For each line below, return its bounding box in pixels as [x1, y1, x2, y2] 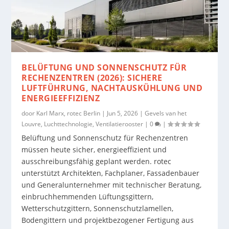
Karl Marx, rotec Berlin [36, 108, 101, 118]
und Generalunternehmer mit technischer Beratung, [21, 179, 202, 190]
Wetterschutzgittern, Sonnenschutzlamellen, [21, 203, 174, 213]
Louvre [21, 119, 41, 128]
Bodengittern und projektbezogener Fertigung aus [21, 215, 194, 225]
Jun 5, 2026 [107, 108, 139, 118]
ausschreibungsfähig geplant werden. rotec [21, 156, 172, 166]
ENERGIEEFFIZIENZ [21, 92, 100, 104]
